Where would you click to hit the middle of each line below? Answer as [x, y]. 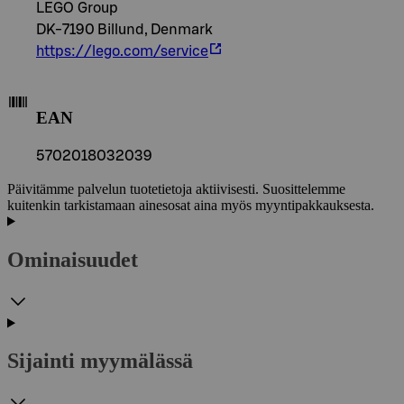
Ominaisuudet [73, 259]
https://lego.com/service [122, 52]
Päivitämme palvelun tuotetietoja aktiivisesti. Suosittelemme [176, 188]
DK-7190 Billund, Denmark [124, 30]
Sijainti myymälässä [100, 361]
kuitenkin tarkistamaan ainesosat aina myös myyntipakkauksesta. [191, 205]
